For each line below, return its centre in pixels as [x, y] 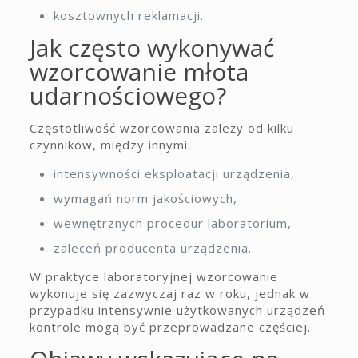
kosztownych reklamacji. [128, 15]
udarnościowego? [127, 95]
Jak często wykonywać [151, 48]
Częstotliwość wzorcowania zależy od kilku [161, 128]
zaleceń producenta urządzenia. [152, 248]
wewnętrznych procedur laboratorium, [172, 223]
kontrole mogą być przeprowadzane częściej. [170, 327]
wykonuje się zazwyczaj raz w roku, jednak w [169, 293]
